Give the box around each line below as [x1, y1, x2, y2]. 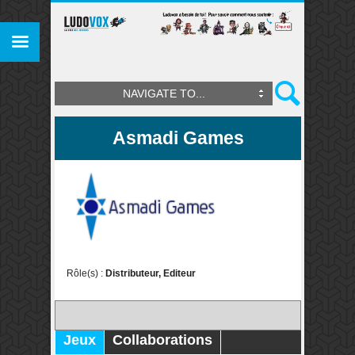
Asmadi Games [112, 128, 244, 148]
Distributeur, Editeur [105, 267, 196, 279]
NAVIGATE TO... [122, 87, 205, 100]
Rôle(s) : [67, 267, 105, 279]
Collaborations [113, 331, 212, 348]
